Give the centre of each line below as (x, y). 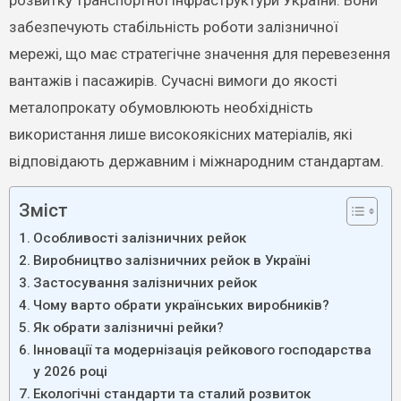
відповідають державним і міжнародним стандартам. (196, 161)
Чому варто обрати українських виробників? (181, 305)
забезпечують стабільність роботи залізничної (173, 27)
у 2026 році (70, 371)
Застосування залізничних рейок (145, 283)
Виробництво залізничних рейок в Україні (171, 260)
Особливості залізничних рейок (139, 238)
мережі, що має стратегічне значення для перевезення (199, 54)
